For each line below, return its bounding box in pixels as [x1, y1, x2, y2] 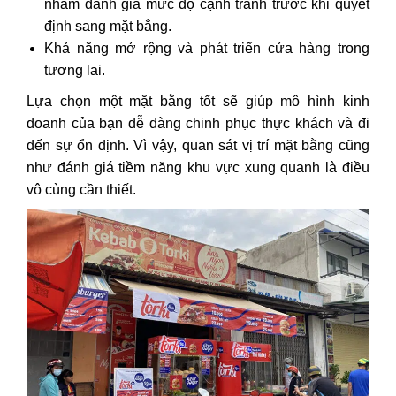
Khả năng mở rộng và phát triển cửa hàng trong [44, 40, 369, 56]
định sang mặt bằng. [44, 18, 171, 34]
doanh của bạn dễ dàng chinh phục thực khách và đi [27, 115, 369, 131]
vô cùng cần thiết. [27, 181, 136, 197]
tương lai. [44, 62, 105, 78]
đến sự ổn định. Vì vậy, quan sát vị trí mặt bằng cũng [27, 137, 369, 153]
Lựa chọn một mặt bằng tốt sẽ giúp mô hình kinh [27, 93, 369, 109]
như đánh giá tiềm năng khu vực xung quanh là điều [27, 159, 369, 175]
